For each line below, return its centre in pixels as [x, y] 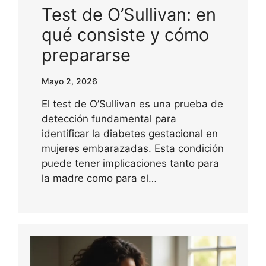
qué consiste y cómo [125, 34]
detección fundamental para [109, 118]
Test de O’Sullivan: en [129, 14]
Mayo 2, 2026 [69, 81]
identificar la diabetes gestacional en [130, 133]
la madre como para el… [99, 178]
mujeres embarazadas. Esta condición [133, 148]
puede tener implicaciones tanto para [130, 163]
